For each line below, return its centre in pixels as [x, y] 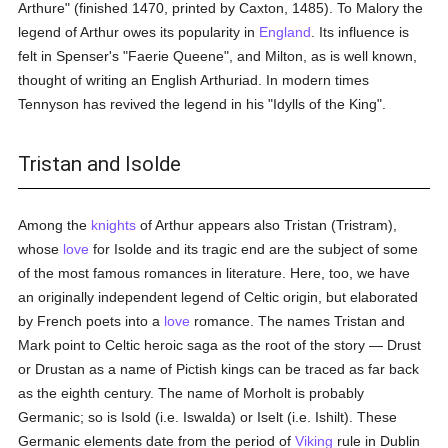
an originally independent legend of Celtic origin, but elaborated [218, 297]
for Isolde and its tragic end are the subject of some [254, 249]
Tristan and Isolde [100, 164]
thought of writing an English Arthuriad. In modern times [194, 80]
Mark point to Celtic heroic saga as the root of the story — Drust [220, 345]
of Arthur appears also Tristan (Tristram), [267, 225]
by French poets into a [91, 321]
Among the [55, 225]
